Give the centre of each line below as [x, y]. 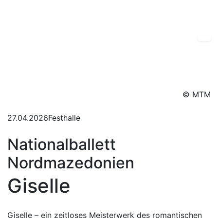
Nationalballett [62, 144]
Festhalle [64, 118]
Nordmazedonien [71, 163]
